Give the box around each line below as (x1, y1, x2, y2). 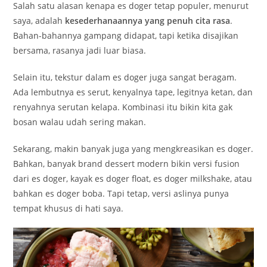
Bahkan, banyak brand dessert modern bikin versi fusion (13, 157, 240, 169)
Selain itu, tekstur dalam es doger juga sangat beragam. (13, 71, 237, 83)
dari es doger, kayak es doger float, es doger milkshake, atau (13, 172, 253, 184)
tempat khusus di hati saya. (13, 202, 124, 214)
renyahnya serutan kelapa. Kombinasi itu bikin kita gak (13, 101, 233, 113)
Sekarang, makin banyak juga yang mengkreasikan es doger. (13, 142, 254, 154)
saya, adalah (13, 14, 66, 26)
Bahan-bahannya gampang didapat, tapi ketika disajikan (13, 29, 239, 41)
